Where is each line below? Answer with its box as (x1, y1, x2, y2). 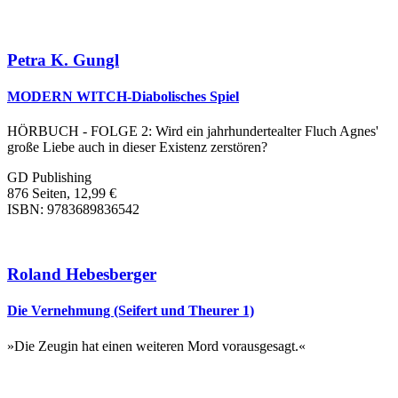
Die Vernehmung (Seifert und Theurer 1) (7, 303, 254, 319)
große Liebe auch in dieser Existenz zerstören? (7, 139, 267, 155)
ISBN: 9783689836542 (7, 202, 139, 218)
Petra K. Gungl (7, 50, 119, 69)
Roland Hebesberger (7, 265, 156, 284)
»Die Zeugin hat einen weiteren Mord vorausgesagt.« (7, 338, 306, 354)
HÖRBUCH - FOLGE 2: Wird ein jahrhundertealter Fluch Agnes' (7, 123, 378, 139)
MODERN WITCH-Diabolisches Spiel (7, 89, 239, 105)
